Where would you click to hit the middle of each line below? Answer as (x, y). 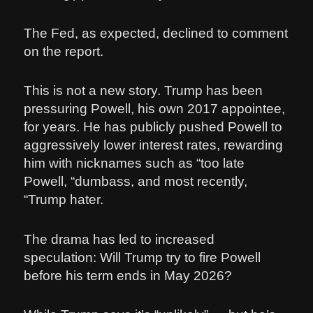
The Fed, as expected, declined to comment (156, 33)
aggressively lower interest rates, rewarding (154, 145)
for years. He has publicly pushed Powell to (153, 127)
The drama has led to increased (119, 239)
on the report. (64, 51)
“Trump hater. (64, 200)
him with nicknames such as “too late (134, 163)
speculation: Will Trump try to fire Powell (143, 257)
